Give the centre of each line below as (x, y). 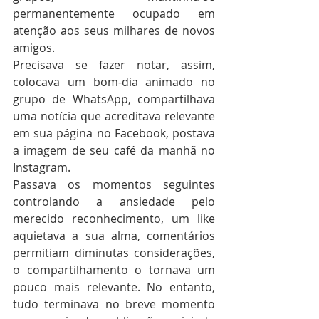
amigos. (34, 48)
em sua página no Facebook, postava (114, 133)
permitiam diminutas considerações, (114, 253)
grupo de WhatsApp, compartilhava (114, 99)
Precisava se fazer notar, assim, (114, 65)
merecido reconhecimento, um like (114, 219)
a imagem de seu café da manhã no (114, 150)
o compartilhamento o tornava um (114, 270)
